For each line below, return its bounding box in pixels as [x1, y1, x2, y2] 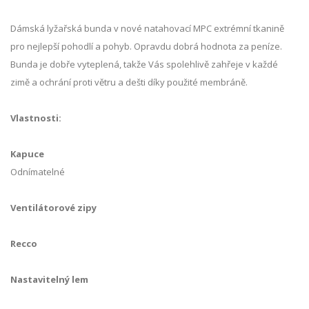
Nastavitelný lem [10, 273, 88, 286]
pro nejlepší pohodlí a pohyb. [10, 40, 132, 53]
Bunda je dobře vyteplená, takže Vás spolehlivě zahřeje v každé [10, 58, 278, 71]
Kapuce [10, 148, 44, 161]
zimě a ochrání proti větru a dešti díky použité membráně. [10, 76, 250, 89]
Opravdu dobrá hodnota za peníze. [134, 40, 282, 53]
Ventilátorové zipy [10, 201, 97, 215]
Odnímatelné [10, 166, 65, 179]
